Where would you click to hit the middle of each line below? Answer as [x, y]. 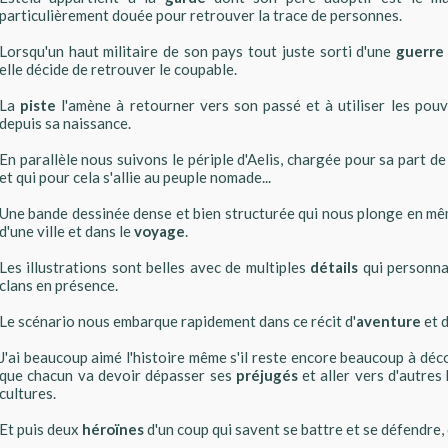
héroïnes [113, 428]
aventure [388, 320]
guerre [419, 50]
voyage [159, 230]
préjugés [266, 374]
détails [334, 266]
